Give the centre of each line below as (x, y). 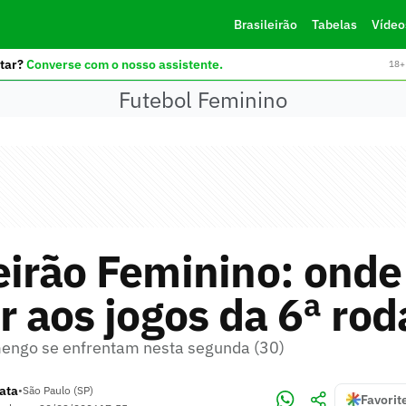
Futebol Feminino (203, 99)
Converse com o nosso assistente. (124, 64)
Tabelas (334, 24)
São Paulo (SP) (58, 390)
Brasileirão (265, 24)
